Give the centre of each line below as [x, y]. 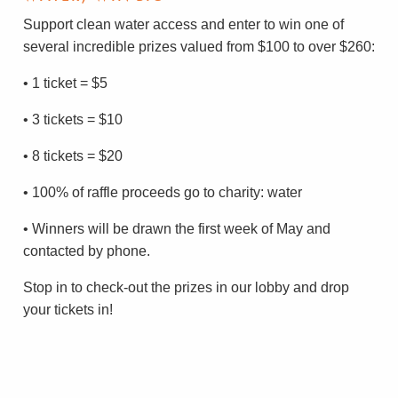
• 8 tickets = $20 [73, 156]
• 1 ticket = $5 [65, 83]
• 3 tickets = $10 [73, 119]
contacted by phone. [87, 251]
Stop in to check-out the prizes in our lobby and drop [186, 287]
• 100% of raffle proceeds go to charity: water [163, 192]
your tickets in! [68, 310]
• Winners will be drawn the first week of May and [177, 229]
